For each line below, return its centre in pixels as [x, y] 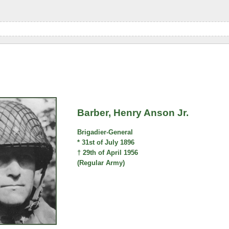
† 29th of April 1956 [108, 153]
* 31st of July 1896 [106, 143]
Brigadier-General [105, 132]
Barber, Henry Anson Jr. [133, 113]
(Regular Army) [101, 163]
